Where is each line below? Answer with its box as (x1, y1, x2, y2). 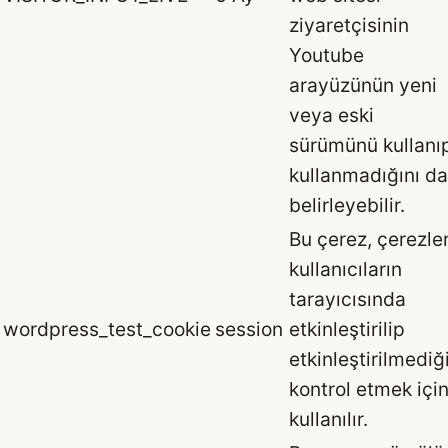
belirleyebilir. (289, 192, 405, 217)
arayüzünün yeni (289, 72, 437, 97)
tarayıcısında (289, 286, 406, 311)
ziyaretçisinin (289, 12, 409, 37)
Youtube (289, 42, 364, 67)
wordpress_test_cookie (3, 316, 211, 341)
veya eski (289, 102, 374, 127)
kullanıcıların (289, 256, 402, 281)
